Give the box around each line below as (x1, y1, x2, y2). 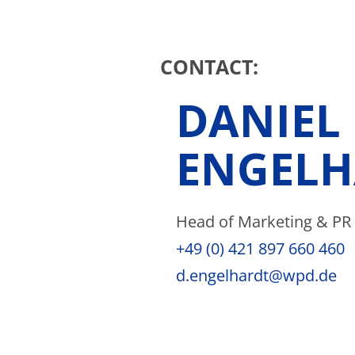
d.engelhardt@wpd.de (176, 265, 337, 287)
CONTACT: (160, 53, 258, 81)
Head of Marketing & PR (176, 211, 351, 233)
